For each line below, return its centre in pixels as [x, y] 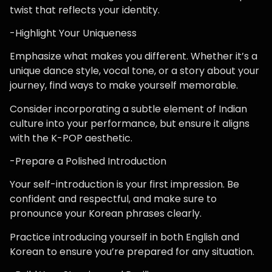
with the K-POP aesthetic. [71, 138]
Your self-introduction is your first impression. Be [124, 185]
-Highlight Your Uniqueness [73, 33]
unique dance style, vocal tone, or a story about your [134, 71]
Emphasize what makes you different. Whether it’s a [134, 56]
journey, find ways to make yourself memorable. [124, 86]
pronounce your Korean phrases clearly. [106, 214]
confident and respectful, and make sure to [113, 199]
